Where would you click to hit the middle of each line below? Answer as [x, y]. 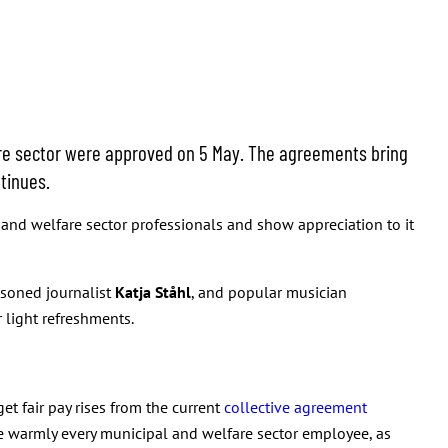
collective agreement [295, 406]
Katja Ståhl [153, 291]
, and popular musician [269, 291]
